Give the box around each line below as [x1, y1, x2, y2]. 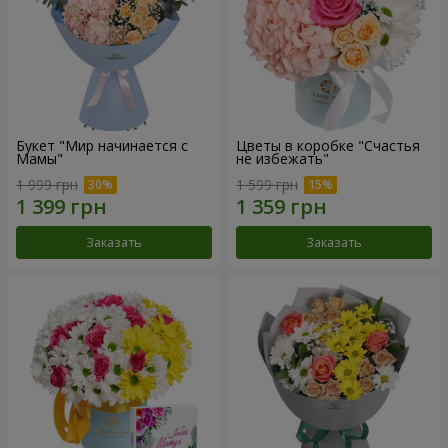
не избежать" [236, 149, 329, 169]
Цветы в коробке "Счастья [236, 136, 420, 156]
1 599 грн [236, 174, 298, 194]
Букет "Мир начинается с [16, 136, 188, 156]
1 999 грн [16, 174, 78, 194]
